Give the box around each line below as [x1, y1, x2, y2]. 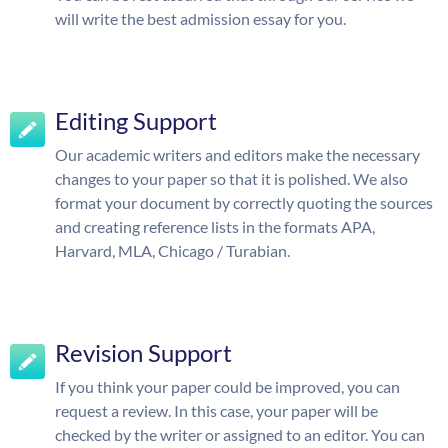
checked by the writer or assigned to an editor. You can [55, 425, 425, 444]
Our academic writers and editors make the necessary [55, 145, 420, 164]
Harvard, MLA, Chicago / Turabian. [55, 241, 290, 260]
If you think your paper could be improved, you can [55, 377, 400, 396]
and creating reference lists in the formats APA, [55, 217, 375, 236]
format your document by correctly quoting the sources [55, 193, 433, 212]
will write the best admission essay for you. [55, 9, 346, 28]
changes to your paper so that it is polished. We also [55, 169, 408, 188]
